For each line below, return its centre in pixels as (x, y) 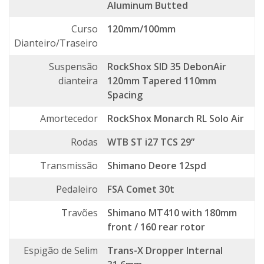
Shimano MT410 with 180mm (172, 213)
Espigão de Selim (61, 251)
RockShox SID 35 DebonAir (167, 67)
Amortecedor (69, 119)
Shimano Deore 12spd (157, 166)
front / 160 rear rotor (156, 227)
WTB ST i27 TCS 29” (151, 142)
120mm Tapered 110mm (162, 81)
